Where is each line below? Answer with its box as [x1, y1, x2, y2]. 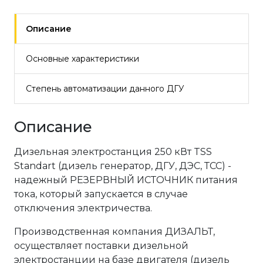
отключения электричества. [14, 203, 152, 214]
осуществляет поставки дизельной [14, 240, 188, 251]
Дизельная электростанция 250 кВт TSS [14, 146, 212, 157]
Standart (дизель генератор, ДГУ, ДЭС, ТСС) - [14, 160, 231, 171]
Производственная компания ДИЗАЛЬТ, [14, 226, 215, 237]
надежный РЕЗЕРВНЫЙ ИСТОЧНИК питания [14, 174, 238, 186]
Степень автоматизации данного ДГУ [26, 83, 184, 94]
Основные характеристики [26, 53, 139, 64]
